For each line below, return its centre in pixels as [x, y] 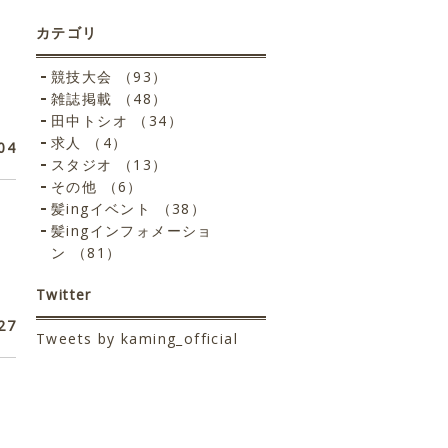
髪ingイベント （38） [129, 208]
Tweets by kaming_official [137, 338]
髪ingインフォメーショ [132, 230]
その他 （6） [97, 186]
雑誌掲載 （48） [109, 98]
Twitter [64, 294]
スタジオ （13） [109, 164]
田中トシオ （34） [117, 120]
